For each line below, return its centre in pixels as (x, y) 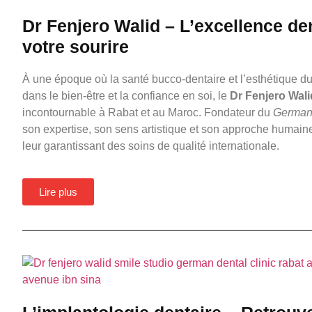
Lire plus (58, 192)
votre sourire (76, 47)
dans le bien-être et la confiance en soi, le (126, 96)
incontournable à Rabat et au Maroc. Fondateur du (148, 112)
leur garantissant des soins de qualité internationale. (151, 146)
